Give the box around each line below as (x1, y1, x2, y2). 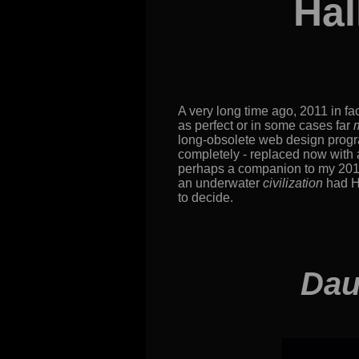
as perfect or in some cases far (178, 119, 353, 132)
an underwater (178, 176, 263, 190)
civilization (263, 176, 323, 190)
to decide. (178, 191, 233, 204)
